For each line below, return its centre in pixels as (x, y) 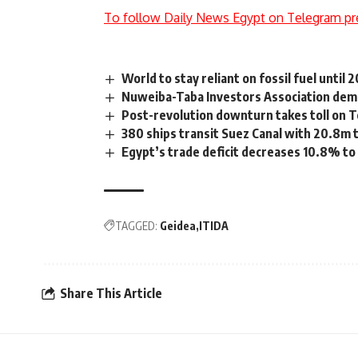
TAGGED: (136, 226)
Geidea (178, 226)
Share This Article (111, 293)
